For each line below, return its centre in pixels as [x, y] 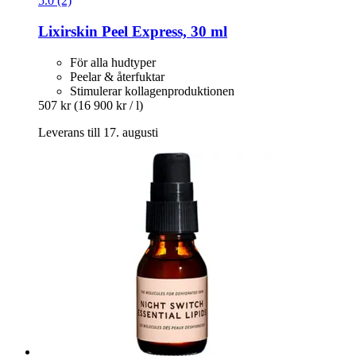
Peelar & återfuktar [117, 76]
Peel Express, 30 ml [163, 31]
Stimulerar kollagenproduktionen [152, 91]
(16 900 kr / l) [108, 105]
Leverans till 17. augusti [98, 132]
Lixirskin [68, 31]
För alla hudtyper [113, 62]
